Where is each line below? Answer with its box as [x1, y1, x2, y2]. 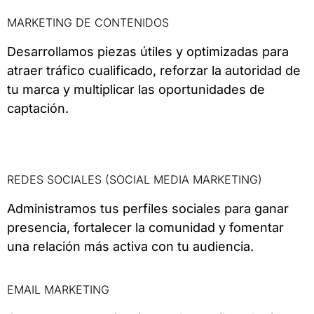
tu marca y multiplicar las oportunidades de [7, 81, 265, 97]
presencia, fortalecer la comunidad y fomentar [7, 219, 284, 235]
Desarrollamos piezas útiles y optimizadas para [7, 43, 289, 59]
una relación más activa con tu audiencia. [7, 238, 254, 254]
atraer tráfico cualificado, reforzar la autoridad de [7, 62, 301, 78]
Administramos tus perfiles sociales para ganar [7, 200, 289, 216]
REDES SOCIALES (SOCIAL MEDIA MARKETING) [7, 172, 262, 186]
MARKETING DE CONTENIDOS [7, 15, 169, 29]
